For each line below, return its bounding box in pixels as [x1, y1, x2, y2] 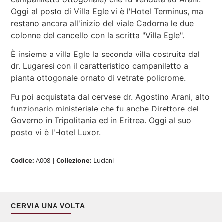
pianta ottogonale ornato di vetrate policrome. [11, 72, 186, 83]
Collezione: [56, 155, 92, 165]
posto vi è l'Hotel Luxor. [11, 127, 101, 138]
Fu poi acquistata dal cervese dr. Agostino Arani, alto [11, 92, 210, 102]
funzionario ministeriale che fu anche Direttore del [11, 104, 199, 114]
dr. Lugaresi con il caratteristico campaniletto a [11, 60, 189, 71]
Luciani [92, 155, 114, 165]
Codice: [11, 155, 36, 165]
